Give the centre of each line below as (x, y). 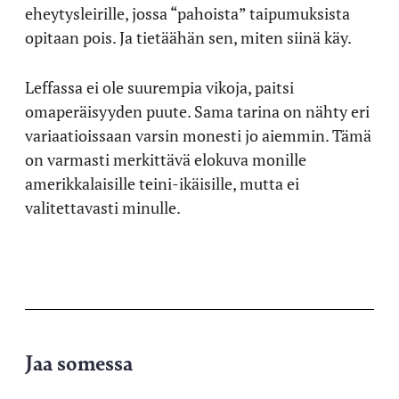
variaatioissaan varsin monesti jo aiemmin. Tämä (198, 135)
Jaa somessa (79, 362)
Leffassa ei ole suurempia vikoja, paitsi (159, 87)
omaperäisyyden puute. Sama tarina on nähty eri (197, 111)
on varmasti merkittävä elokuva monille (166, 159)
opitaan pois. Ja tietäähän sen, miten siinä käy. (188, 37)
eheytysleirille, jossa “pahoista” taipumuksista (187, 13)
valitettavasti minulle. (103, 208)
